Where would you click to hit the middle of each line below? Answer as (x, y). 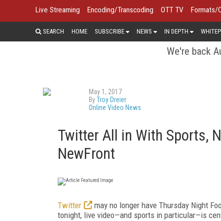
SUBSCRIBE (110, 31)
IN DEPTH (176, 31)
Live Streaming (58, 10)
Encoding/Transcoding (120, 10)
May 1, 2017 (105, 92)
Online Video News (115, 107)
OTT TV (172, 10)
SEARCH (53, 31)
